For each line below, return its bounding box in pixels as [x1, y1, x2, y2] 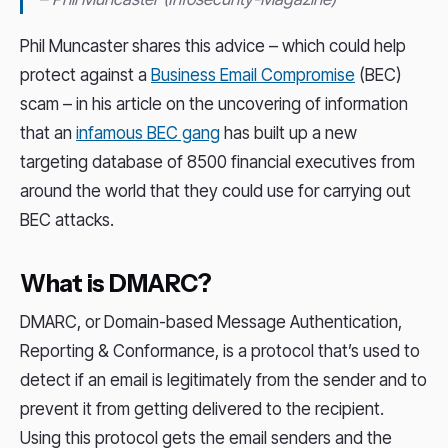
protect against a [20, 65, 151, 85]
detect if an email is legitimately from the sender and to [20, 370, 427, 390]
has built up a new [220, 123, 357, 143]
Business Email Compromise [151, 65, 355, 85]
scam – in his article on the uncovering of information [20, 94, 408, 114]
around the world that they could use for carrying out [20, 181, 411, 201]
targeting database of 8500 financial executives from [20, 152, 415, 172]
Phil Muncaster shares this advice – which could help [20, 36, 406, 56]
